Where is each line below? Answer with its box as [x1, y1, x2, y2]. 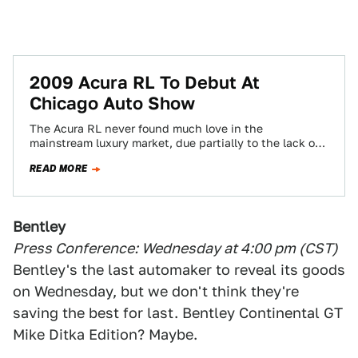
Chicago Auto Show [30, 93, 195, 113]
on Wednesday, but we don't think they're [13, 283, 299, 300]
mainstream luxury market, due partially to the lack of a [30, 137, 328, 149]
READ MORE [30, 161, 88, 176]
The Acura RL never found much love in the [30, 122, 263, 135]
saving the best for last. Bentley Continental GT [13, 304, 343, 321]
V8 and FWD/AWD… [30, 151, 137, 164]
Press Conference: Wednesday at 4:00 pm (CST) [13, 240, 338, 257]
